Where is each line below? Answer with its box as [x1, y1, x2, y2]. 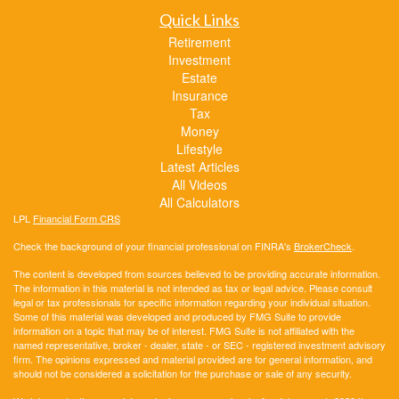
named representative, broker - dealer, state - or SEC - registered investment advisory [13, 338, 386, 353]
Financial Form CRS [33, 211, 120, 226]
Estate [182, 69, 217, 87]
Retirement [168, 33, 231, 52]
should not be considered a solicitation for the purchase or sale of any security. [13, 366, 352, 381]
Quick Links [159, 10, 240, 30]
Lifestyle [176, 140, 223, 159]
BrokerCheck [294, 239, 352, 254]
